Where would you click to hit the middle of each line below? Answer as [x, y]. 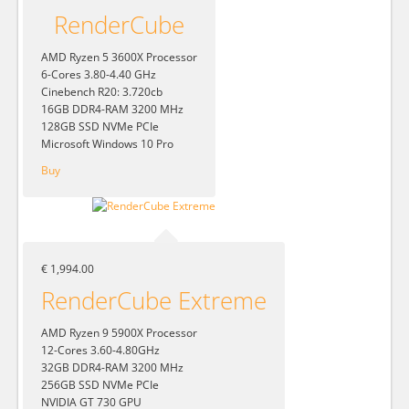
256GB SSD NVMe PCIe [100, 385]
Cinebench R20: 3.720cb [102, 91]
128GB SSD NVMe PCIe [100, 126]
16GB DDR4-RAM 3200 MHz [112, 109]
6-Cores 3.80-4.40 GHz [99, 74]
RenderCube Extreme [154, 301]
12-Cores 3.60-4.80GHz [100, 351]
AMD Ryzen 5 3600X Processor [119, 57]
